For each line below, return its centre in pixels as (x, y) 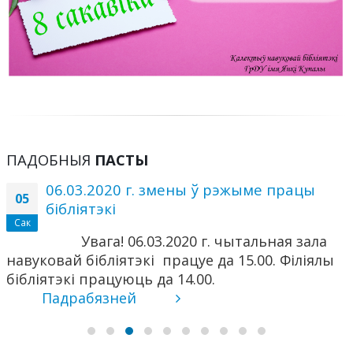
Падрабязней (91, 297)
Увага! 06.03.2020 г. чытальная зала (204, 241)
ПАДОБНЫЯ (50, 159)
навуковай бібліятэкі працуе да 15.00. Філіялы (170, 260)
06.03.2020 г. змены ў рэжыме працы (180, 189)
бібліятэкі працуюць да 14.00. (111, 279)
